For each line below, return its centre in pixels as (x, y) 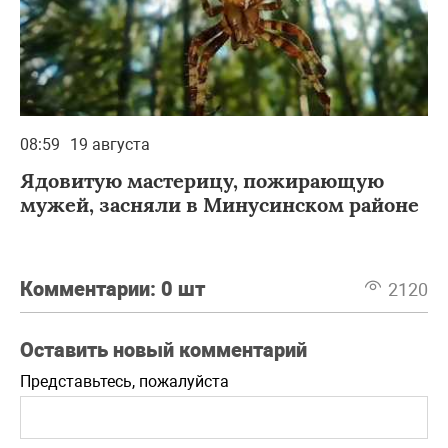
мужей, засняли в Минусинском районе (219, 204)
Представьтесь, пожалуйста (124, 381)
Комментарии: (90, 288)
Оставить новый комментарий (163, 349)
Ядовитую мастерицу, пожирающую (202, 180)
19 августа (110, 144)
